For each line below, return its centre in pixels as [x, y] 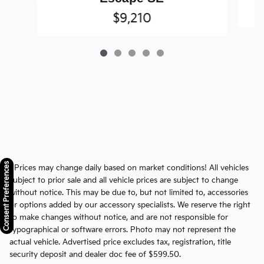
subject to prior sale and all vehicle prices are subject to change [124, 181]
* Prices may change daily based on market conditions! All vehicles [129, 168]
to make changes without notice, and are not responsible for [119, 218]
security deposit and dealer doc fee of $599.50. [95, 255]
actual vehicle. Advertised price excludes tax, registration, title [120, 242]
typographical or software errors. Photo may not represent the [123, 230]
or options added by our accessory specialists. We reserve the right [130, 205]
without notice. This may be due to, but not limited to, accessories [129, 193]
